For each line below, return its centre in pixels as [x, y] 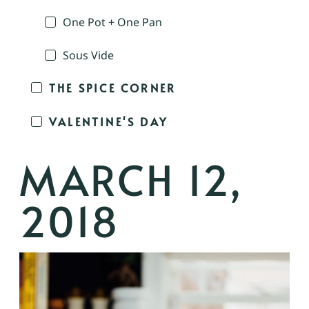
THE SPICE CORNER [113, 88]
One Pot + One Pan [112, 22]
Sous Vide [88, 55]
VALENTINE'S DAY [108, 121]
